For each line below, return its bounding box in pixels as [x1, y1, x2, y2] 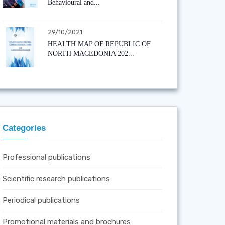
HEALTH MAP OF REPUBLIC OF [47, 40, 151, 48]
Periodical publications [2, 195, 80, 205]
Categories [2, 123, 46, 133]
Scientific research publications [2, 174, 110, 183]
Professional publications [2, 152, 90, 162]
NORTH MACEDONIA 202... [47, 49, 134, 57]
